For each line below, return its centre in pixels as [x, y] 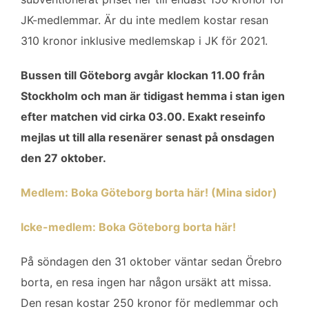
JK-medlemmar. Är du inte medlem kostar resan [144, 20]
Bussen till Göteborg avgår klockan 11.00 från [143, 75]
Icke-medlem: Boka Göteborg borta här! [128, 227]
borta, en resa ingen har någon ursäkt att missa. [146, 282]
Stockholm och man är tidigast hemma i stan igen [153, 96]
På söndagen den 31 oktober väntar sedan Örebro [151, 261]
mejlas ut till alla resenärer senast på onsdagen [148, 137]
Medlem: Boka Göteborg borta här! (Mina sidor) [149, 192]
